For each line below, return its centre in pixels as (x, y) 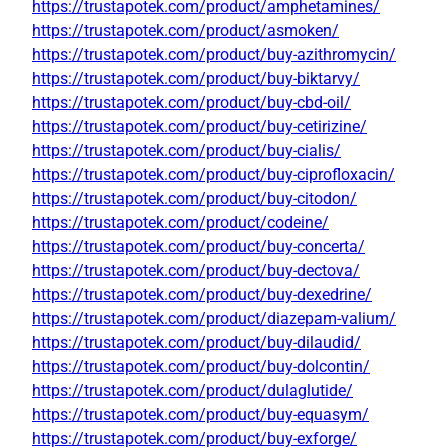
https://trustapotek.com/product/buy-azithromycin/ (214, 55)
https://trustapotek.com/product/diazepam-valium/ (214, 319)
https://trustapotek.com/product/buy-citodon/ (194, 199)
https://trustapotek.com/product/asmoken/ (185, 31)
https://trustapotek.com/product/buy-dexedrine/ (202, 295)
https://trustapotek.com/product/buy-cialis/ (186, 151)
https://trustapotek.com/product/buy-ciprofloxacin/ (213, 175)
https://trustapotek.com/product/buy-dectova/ (196, 271)
